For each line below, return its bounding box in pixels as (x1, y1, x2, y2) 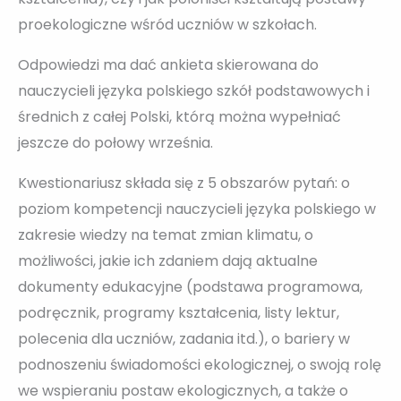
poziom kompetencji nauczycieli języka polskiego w (18, 199, 376, 220)
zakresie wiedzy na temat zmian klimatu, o (18, 225, 313, 246)
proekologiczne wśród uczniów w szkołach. (18, 14, 317, 36)
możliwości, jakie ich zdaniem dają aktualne (18, 251, 318, 272)
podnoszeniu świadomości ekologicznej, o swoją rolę (18, 354, 381, 376)
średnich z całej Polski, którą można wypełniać (18, 107, 341, 128)
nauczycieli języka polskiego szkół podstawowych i (18, 81, 370, 102)
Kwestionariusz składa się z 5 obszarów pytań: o (18, 173, 350, 194)
